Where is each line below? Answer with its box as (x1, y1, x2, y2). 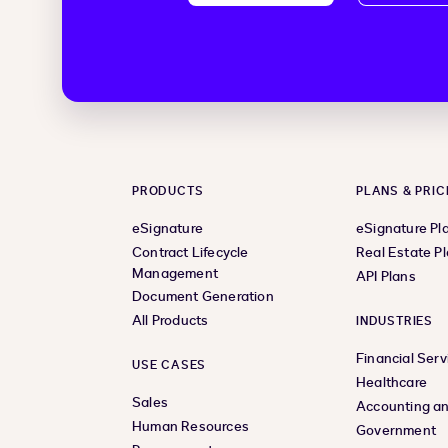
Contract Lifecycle (132, 243, 249, 263)
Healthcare (356, 373, 427, 393)
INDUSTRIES (356, 313, 433, 330)
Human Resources (132, 417, 249, 437)
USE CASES (132, 357, 207, 374)
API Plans (356, 267, 416, 287)
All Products (132, 311, 209, 331)
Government (356, 421, 436, 441)
